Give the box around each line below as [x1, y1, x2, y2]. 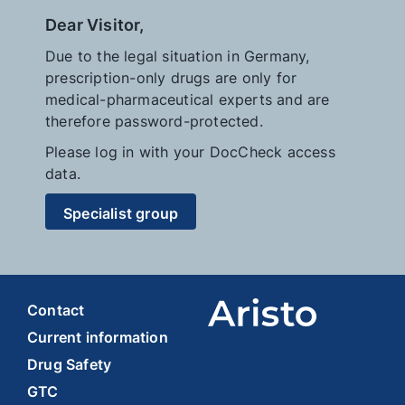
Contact [27, 301, 85, 320]
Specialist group [63, 204, 179, 223]
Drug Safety [27, 355, 112, 374]
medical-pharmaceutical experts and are [45, 90, 330, 109]
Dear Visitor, [45, 15, 145, 35]
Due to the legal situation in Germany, [45, 47, 310, 66]
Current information [27, 328, 168, 347]
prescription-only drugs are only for [45, 69, 297, 88]
